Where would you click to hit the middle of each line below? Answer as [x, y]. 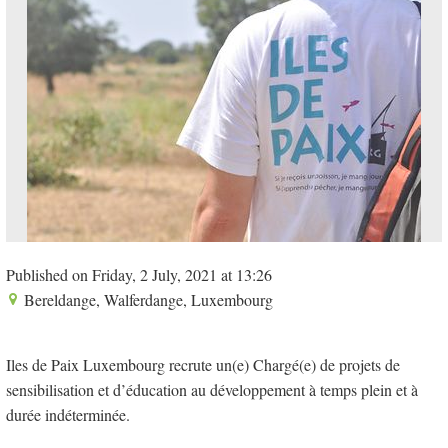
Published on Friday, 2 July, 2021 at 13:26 [139, 274]
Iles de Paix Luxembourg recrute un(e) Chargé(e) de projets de [203, 364]
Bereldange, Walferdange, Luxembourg [146, 299]
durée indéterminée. [68, 414]
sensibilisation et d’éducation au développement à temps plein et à [212, 389]
